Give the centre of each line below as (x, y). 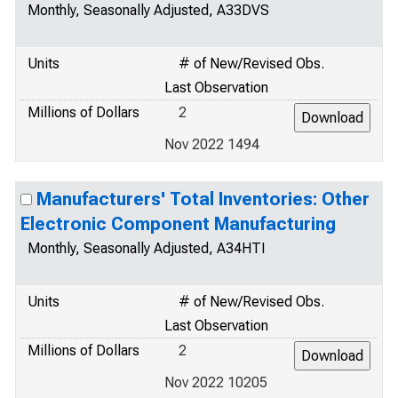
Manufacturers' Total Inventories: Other (203, 199)
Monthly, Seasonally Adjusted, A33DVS (148, 10)
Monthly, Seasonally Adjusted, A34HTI (147, 248)
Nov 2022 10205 (216, 382)
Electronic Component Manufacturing (178, 224)
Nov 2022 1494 (212, 144)
